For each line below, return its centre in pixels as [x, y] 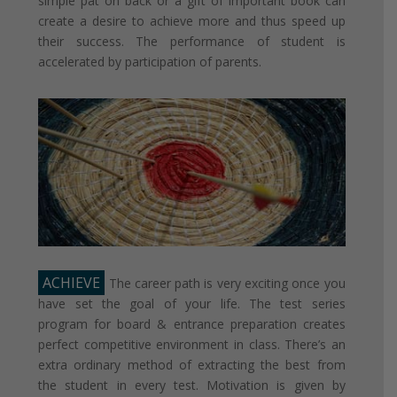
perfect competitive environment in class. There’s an [192, 344]
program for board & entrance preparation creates [192, 323]
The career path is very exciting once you [225, 283]
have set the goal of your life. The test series [192, 303]
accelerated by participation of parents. [150, 61]
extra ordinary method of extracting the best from [192, 364]
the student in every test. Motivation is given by [192, 385]
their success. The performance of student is [192, 41]
